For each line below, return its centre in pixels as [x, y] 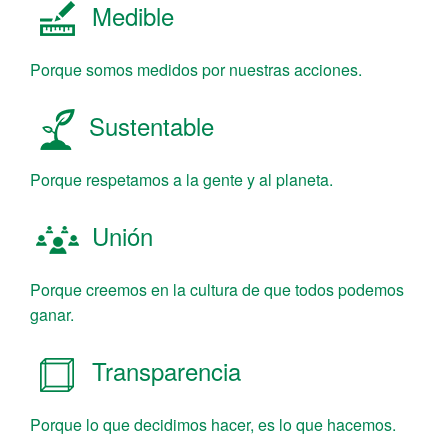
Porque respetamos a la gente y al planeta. [181, 179]
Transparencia [163, 370]
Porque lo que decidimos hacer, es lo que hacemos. [213, 424]
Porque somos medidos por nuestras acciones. [196, 69]
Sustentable [148, 125]
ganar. [52, 314]
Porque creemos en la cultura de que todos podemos [217, 289]
